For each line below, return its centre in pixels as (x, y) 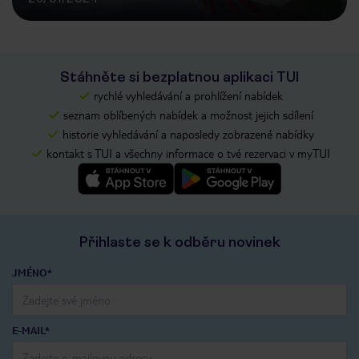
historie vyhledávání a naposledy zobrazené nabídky (188, 134)
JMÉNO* (32, 273)
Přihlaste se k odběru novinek (179, 242)
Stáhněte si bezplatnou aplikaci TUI (179, 77)
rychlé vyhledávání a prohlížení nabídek (188, 96)
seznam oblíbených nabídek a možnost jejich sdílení (188, 115)
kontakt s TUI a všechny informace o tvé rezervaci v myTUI (188, 153)
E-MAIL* (31, 331)
